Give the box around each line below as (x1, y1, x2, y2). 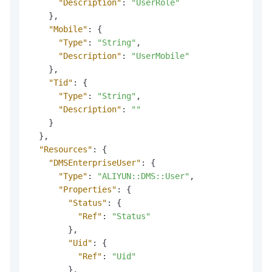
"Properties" (58, 184, 117, 194)
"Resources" (39, 144, 92, 154)
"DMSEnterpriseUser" (49, 157, 141, 168)
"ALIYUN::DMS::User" (97, 171, 189, 181)
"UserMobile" (131, 50, 189, 61)
